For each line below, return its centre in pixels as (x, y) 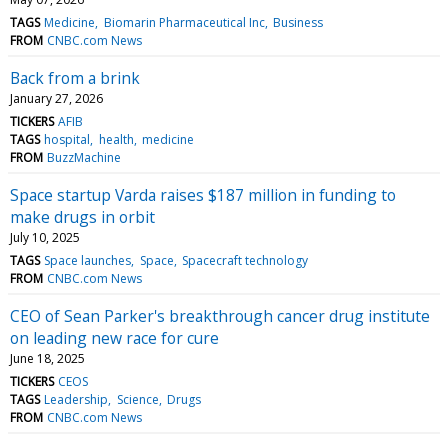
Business (297, 22)
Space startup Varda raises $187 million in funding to (203, 194)
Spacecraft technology (244, 260)
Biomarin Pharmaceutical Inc (184, 22)
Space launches (88, 260)
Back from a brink (75, 77)
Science (137, 399)
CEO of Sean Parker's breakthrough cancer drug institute (220, 315)
